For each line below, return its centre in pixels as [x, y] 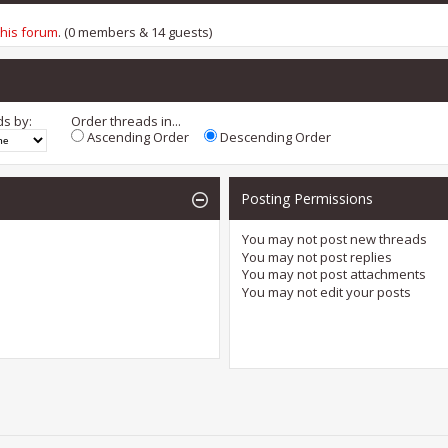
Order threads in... [126, 121]
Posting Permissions [306, 199]
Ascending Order [136, 137]
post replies [354, 256]
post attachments [371, 274]
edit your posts [363, 291]
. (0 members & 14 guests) [135, 32]
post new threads [371, 239]
